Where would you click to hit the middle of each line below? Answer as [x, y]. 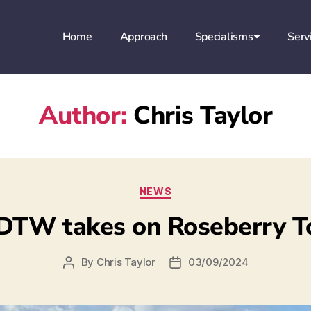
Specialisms [224, 37]
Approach [143, 37]
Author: [83, 116]
